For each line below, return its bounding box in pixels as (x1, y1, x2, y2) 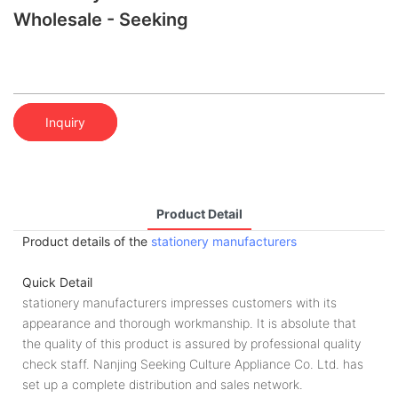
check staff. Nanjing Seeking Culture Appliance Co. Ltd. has (22, 355, 363, 371)
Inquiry (45, 114, 85, 130)
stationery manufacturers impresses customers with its (22, 294, 337, 310)
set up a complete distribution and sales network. (22, 376, 303, 392)
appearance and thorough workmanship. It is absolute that (22, 314, 356, 330)
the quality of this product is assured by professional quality (22, 335, 361, 351)
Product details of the (22, 233, 151, 249)
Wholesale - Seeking (13, 9, 188, 30)
